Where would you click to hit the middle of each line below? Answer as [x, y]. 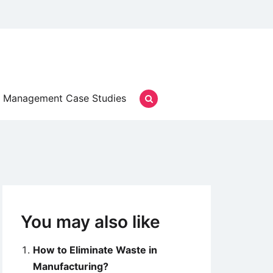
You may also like [90, 222]
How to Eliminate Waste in [95, 250]
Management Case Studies [65, 98]
